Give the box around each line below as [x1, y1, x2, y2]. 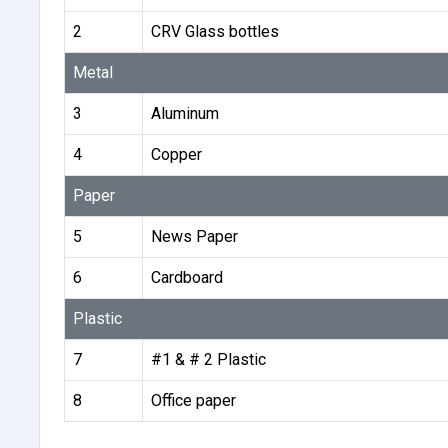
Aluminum [150, 103, 219, 123]
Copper [150, 144, 202, 164]
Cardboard [150, 267, 223, 287]
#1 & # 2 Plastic [150, 349, 266, 369]
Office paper [150, 390, 236, 410]
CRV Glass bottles [150, 21, 279, 41]
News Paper [150, 226, 238, 246]
